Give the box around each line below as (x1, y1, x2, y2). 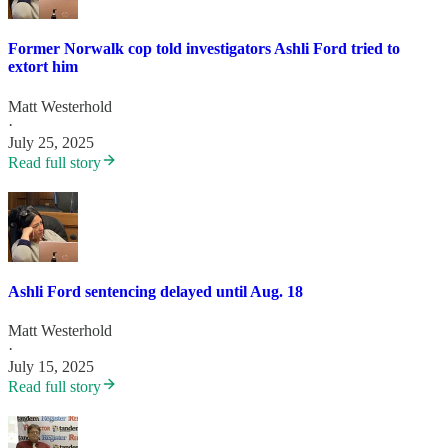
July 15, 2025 (8, 358, 94, 376)
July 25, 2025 (8, 133, 94, 151)
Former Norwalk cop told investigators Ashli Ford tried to (8, 40, 400, 58)
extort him (8, 58, 78, 76)
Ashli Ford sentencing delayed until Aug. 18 (8, 282, 303, 300)
